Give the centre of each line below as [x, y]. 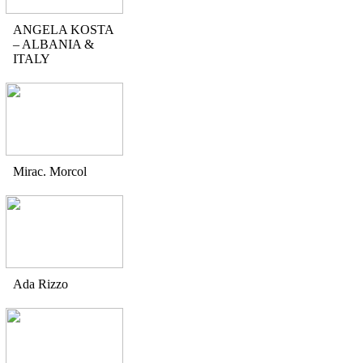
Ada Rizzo [41, 284]
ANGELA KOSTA [63, 30]
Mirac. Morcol [50, 171]
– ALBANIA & [53, 44]
